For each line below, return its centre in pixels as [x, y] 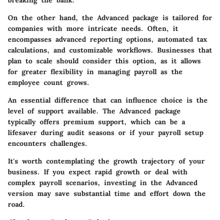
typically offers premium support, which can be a [96, 122]
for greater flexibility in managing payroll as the [95, 71]
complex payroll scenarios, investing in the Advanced [103, 182]
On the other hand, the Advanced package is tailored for [110, 17]
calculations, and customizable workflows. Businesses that [110, 50]
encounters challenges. [48, 143]
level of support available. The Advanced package [94, 111]
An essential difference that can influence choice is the [108, 100]
